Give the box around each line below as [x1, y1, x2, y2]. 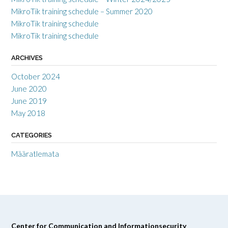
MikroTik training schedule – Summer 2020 [11, 7, 153, 16]
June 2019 [11, 96, 47, 106]
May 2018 [11, 108, 45, 118]
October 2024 [11, 72, 60, 81]
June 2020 [11, 84, 47, 94]
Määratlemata [11, 149, 59, 159]
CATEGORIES [11, 131, 52, 139]
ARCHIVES [11, 54, 43, 62]
